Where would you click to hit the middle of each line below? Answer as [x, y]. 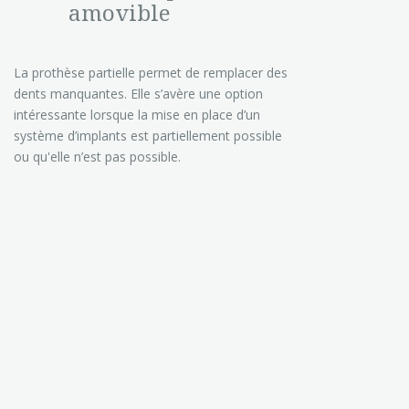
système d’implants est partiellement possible [148, 136]
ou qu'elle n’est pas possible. [97, 157]
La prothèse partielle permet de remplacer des [151, 73]
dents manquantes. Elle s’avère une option [138, 94]
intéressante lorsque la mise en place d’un [137, 115]
